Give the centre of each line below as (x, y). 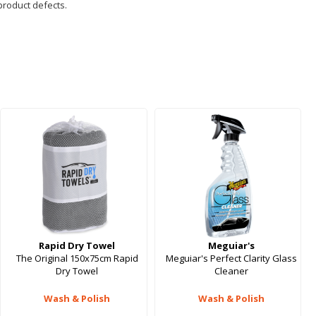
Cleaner (231, 271)
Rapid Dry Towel (77, 246)
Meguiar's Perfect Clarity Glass (231, 259)
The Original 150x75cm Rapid (77, 259)
